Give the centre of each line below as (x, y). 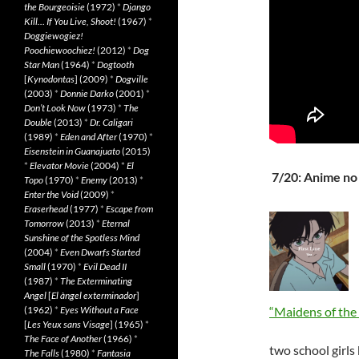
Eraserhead (46, 209)
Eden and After (89, 137)
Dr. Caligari (111, 122)
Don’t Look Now (56, 108)
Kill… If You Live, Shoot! (70, 21)
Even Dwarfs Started (100, 252)
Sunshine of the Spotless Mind (82, 238)
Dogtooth (115, 65)
